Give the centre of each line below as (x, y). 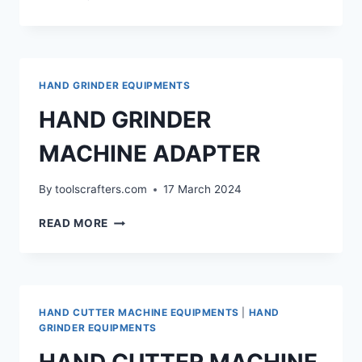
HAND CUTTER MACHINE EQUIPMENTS (139, 313)
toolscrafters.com (101, 189)
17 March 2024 (203, 189)
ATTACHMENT (149, 9)
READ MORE (74, 223)
